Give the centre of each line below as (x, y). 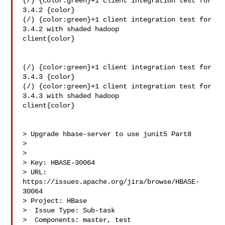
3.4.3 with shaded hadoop (73, 96)
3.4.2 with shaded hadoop (73, 29)
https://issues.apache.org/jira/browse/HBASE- (111, 182)
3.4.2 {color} (49, 10)
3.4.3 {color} (49, 77)
